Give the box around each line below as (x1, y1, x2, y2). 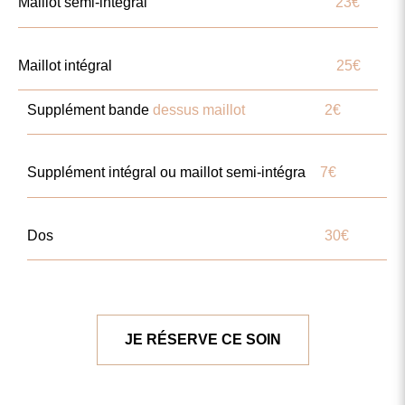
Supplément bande (27, 101, 153, 118)
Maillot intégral (18, 57, 336, 73)
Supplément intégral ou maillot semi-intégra (27, 165, 320, 181)
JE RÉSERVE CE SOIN (124, 332, 281, 348)
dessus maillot (153, 101, 245, 118)
